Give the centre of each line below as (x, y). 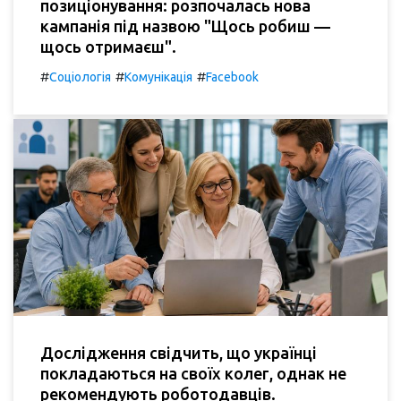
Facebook (232, 77)
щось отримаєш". (108, 47)
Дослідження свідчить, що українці (179, 352)
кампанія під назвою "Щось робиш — (185, 26)
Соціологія (80, 77)
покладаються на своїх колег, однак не (193, 373)
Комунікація (158, 77)
